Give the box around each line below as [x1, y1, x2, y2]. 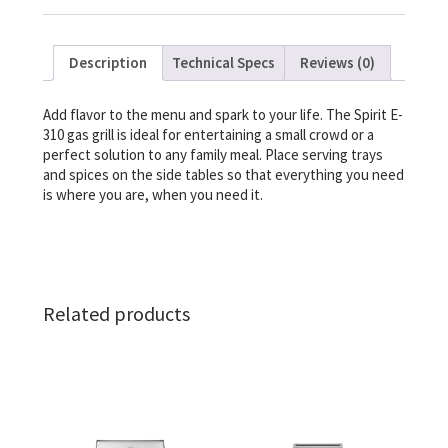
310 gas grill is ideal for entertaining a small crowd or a [42, 124, 374, 144]
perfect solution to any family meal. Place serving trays [42, 144, 383, 164]
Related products [42, 301, 190, 327]
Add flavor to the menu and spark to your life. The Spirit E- [42, 104, 403, 124]
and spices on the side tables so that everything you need [42, 164, 404, 184]
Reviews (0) [299, 53, 375, 73]
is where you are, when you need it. [42, 184, 263, 204]
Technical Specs [171, 53, 275, 73]
